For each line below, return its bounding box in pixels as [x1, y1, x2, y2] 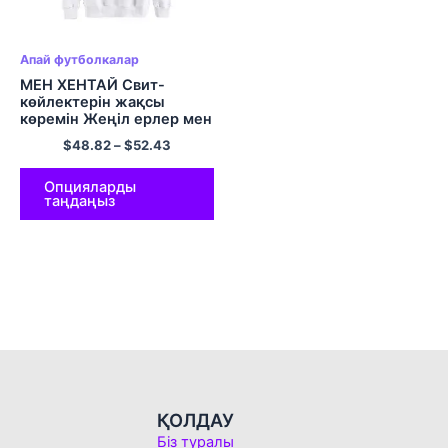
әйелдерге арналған [20, 126, 171, 145]
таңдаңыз [44, 191, 115, 210]
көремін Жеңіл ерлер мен [20, 109, 212, 128]
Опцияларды [44, 177, 136, 196]
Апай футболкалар [20, 51, 139, 67]
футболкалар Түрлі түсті [20, 143, 199, 162]
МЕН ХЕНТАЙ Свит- [20, 75, 165, 94]
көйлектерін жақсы [20, 92, 165, 111]
